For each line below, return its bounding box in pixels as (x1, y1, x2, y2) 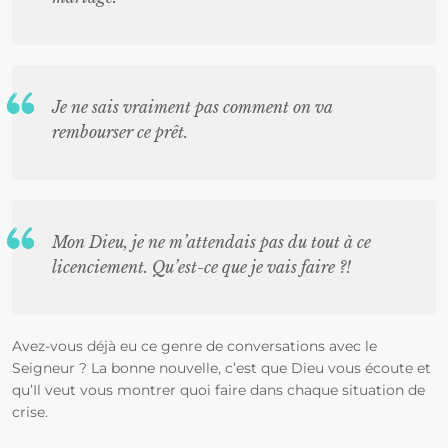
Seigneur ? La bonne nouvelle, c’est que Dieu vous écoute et (12, 359, 431, 377)
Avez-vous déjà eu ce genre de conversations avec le (12, 337, 377, 355)
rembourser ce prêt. (52, 122, 188, 142)
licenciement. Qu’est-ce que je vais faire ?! (52, 257, 351, 277)
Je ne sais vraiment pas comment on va (52, 97, 333, 117)
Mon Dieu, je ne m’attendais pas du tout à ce (52, 232, 371, 252)
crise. (12, 403, 48, 421)
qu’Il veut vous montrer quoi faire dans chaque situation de (12, 381, 425, 399)
